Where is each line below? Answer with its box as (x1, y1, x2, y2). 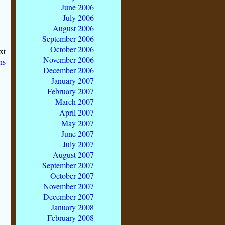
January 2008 (51, 202, 94, 213)
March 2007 (55, 96, 94, 107)
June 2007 (61, 128, 94, 139)
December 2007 (43, 191, 94, 202)
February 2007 (47, 86, 94, 97)
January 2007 (51, 75, 94, 86)
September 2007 (42, 160, 94, 171)
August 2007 (53, 149, 94, 160)
